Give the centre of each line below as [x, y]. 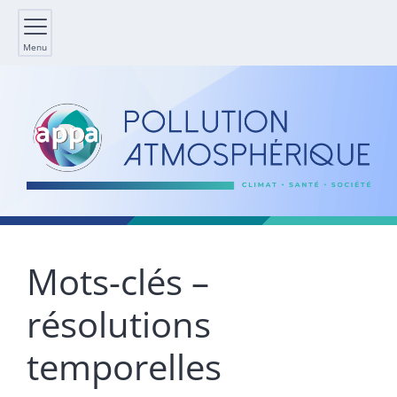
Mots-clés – [118, 282]
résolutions [119, 324]
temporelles [124, 367]
